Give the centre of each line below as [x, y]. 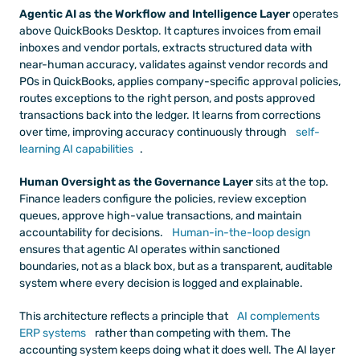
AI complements [277, 316]
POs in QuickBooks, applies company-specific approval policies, [180, 81]
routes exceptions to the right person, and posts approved [167, 98]
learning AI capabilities [76, 149]
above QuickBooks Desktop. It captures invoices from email [170, 31]
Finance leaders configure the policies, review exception [163, 198]
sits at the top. [291, 182]
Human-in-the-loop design [240, 232]
